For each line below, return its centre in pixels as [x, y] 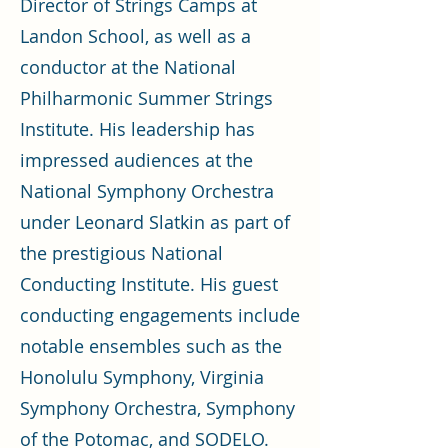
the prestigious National [121, 253]
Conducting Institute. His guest [149, 284]
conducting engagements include [160, 315]
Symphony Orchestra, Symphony [157, 408]
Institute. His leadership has [137, 129]
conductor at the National [128, 67]
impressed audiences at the [136, 160]
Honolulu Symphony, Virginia [142, 377]
